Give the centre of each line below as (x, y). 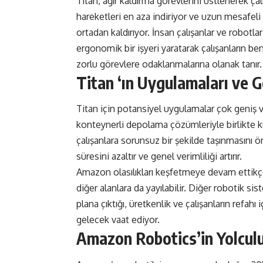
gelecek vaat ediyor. (118, 220)
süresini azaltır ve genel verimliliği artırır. (159, 156)
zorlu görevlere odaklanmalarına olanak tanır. (169, 64)
